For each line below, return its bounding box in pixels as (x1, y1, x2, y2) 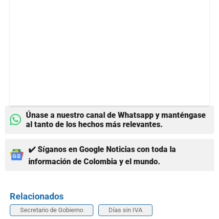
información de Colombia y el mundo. (28, 156, 160, 166)
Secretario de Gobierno (20, 206, 83, 214)
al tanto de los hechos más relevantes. (26, 119, 163, 129)
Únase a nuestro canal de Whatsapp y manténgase (26, 110, 206, 120)
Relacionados (10, 191, 64, 201)
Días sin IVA (109, 206, 142, 214)
